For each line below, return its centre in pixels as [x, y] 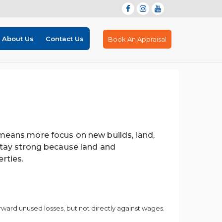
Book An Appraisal [137, 39]
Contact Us [65, 39]
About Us [18, 39]
